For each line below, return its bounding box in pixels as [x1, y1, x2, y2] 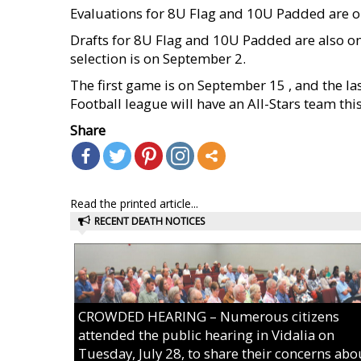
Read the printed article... [70, 196, 198, 211]
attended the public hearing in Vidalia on [78, 326, 334, 344]
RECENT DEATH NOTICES [94, 214, 205, 228]
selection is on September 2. [70, 49, 246, 68]
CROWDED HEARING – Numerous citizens [78, 307, 339, 326]
